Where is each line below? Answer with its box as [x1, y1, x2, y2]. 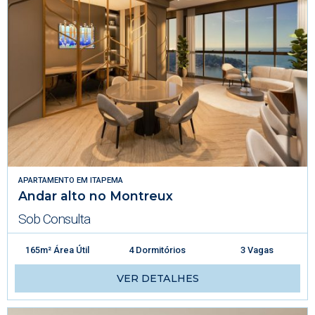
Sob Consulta [18, 211, 90, 228]
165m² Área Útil [25, 245, 90, 256]
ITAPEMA [90, 176, 123, 186]
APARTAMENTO [18, 176, 75, 186]
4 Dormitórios [129, 245, 186, 256]
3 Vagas [240, 245, 274, 256]
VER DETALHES [116, 272, 199, 285]
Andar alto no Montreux [18, 188, 173, 204]
